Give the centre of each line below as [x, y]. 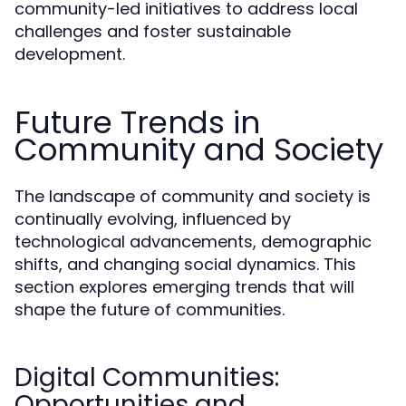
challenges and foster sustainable [153, 31]
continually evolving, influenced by [153, 219]
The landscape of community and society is [193, 196]
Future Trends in [137, 122]
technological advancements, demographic [193, 242]
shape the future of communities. [150, 309]
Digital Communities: [147, 377]
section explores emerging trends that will [184, 287]
